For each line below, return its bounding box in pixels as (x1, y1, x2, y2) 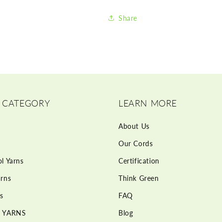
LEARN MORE (118, 98, 177, 109)
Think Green (118, 174, 159, 183)
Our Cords (118, 139, 153, 148)
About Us (118, 122, 150, 131)
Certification (118, 157, 160, 166)
